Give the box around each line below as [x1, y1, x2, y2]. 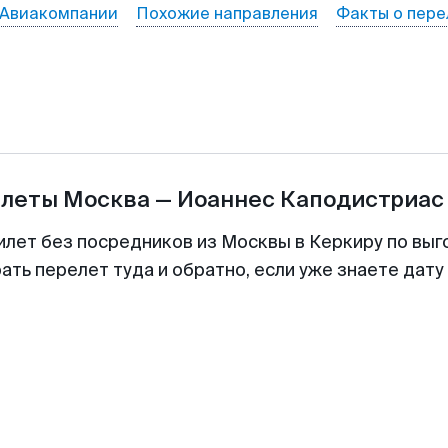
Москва [62, 185, 150, 214]
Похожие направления [135, 3, 318, 24]
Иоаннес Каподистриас [176, 185, 444, 214]
